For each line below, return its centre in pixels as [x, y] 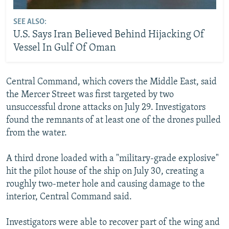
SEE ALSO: [30, 22]
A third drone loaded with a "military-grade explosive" [112, 158]
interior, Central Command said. [69, 197]
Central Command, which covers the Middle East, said [111, 82]
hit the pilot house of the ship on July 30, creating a [105, 171]
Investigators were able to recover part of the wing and [113, 222]
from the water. [37, 133]
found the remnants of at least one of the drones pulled [113, 120]
